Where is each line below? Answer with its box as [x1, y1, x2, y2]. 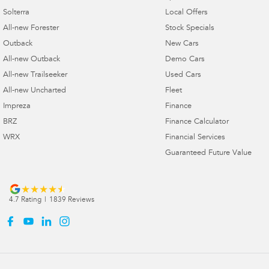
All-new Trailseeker [3, 71, 67, 79]
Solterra [3, 8, 29, 17]
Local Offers [165, 8, 208, 17]
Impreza [3, 102, 31, 110]
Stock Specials [165, 24, 214, 32]
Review [66, 196, 91, 204]
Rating [19, 196, 41, 204]
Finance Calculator [165, 118, 229, 126]
